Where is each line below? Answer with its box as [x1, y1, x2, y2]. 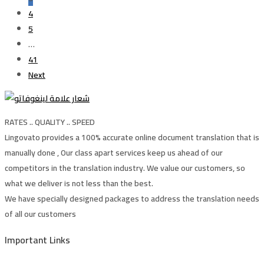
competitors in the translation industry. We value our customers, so [5, 160, 245, 176]
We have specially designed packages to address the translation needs [5, 191, 259, 206]
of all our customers [5, 206, 76, 222]
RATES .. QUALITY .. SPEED [5, 114, 95, 130]
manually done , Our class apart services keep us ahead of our [5, 145, 223, 160]
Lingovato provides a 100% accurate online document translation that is [5, 130, 259, 145]
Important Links [5, 231, 70, 249]
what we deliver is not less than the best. [5, 176, 153, 191]
